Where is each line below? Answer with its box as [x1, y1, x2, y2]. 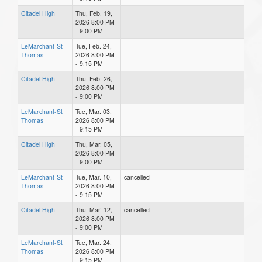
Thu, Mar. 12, [75, 205, 112, 214]
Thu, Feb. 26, [75, 74, 112, 83]
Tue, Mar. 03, [75, 106, 112, 116]
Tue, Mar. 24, [75, 237, 112, 247]
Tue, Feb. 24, [75, 41, 112, 50]
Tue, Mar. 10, [75, 172, 112, 181]
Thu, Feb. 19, [75, 8, 112, 18]
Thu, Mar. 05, [75, 139, 112, 149]
